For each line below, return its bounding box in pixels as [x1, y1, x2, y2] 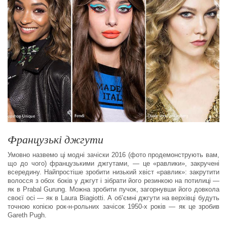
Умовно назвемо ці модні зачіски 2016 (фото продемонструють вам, [8, 151, 219, 159]
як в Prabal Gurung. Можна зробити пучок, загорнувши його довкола [8, 185, 219, 194]
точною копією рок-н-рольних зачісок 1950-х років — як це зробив [8, 203, 219, 211]
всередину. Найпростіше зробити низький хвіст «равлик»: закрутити [8, 168, 219, 176]
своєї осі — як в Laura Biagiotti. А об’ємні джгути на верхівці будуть [8, 194, 219, 202]
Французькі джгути [8, 132, 103, 147]
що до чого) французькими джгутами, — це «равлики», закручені [8, 160, 219, 168]
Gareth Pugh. [8, 211, 47, 219]
